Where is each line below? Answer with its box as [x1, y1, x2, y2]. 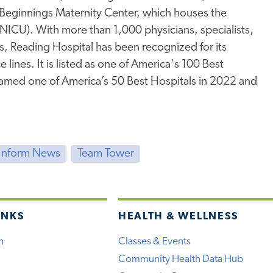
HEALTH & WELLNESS [118, 211, 239, 222]
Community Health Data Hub [118, 254, 243, 265]
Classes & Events [118, 236, 191, 247]
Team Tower [77, 148, 134, 160]
